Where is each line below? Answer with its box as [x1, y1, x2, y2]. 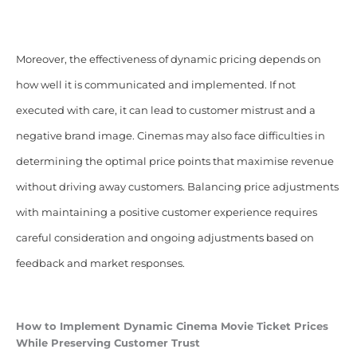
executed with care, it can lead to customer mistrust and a [15, 104, 316, 116]
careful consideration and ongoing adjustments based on [15, 231, 314, 244]
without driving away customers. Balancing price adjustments [15, 180, 339, 193]
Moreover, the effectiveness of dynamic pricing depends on [15, 53, 321, 65]
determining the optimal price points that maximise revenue [15, 155, 334, 167]
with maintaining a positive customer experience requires [15, 206, 317, 218]
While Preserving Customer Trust [15, 336, 200, 349]
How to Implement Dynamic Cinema [15, 320, 221, 332]
